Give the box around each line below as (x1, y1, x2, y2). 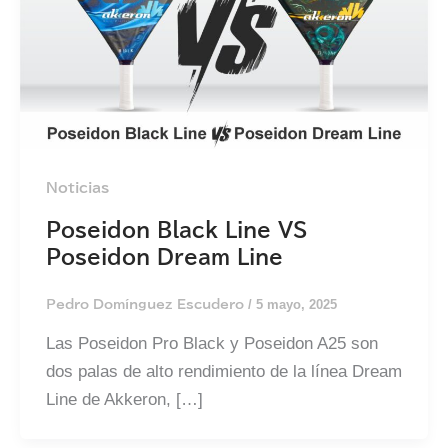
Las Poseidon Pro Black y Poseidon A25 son (45, 333, 378, 353)
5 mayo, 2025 (255, 297, 337, 313)
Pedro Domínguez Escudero (45, 298, 248, 312)
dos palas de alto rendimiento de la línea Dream (45, 361, 402, 381)
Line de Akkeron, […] (45, 389, 203, 409)
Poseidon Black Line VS (45, 219, 308, 240)
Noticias (45, 181, 109, 196)
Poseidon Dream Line (45, 246, 283, 267)
